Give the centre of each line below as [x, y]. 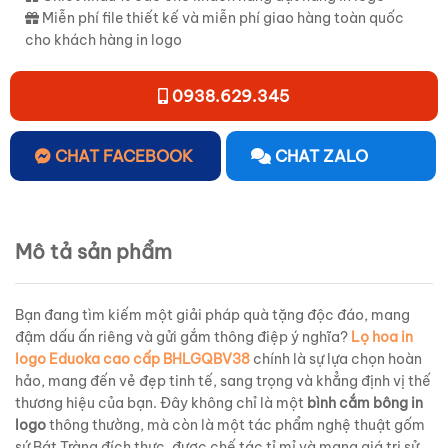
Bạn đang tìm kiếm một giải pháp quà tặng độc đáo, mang [212, 314]
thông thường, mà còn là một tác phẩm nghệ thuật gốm [235, 424]
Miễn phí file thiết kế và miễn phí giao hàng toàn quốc [221, 17]
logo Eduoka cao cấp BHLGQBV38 [132, 358]
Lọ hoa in [382, 336]
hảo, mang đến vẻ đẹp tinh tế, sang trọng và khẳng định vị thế [223, 380]
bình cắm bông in [365, 402]
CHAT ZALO [321, 155]
